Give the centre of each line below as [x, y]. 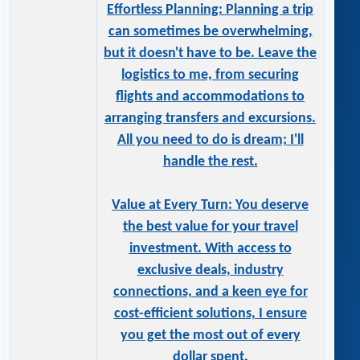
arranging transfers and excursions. [210, 119]
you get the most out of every [210, 336]
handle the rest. [210, 162]
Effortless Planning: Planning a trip [210, 10]
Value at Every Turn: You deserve [210, 206]
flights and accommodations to [210, 97]
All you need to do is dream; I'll [210, 141]
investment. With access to [210, 249]
